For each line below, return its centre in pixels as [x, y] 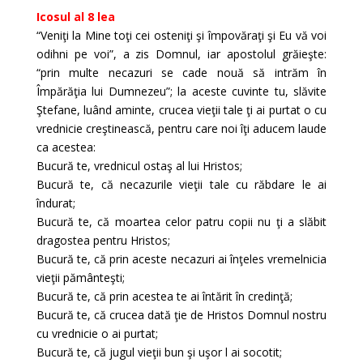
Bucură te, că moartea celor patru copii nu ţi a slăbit [181, 222]
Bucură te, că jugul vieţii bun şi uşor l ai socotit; [159, 352]
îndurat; [56, 203]
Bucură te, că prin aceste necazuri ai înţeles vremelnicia [181, 259]
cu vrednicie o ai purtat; [97, 333]
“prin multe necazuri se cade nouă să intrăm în [181, 73]
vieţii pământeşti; [80, 278]
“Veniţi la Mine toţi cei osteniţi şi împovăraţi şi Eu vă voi [181, 35]
